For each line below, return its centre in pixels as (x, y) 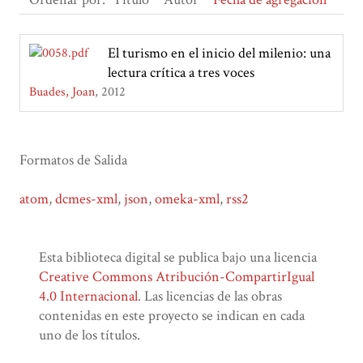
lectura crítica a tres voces (181, 73)
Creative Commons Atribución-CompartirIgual (177, 277)
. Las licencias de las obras (210, 297)
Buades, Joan (62, 92)
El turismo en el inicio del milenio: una (219, 53)
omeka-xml (187, 199)
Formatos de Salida (73, 160)
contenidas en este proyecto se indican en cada (172, 316)
